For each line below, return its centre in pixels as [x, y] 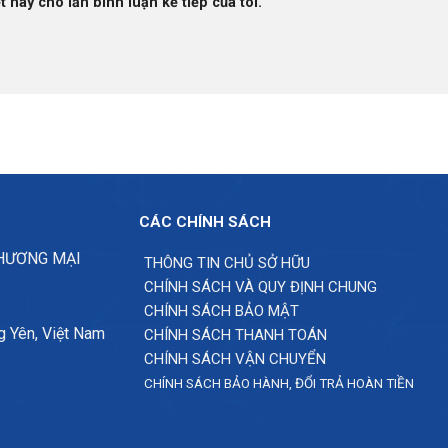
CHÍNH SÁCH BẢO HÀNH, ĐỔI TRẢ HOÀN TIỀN [279, 383]
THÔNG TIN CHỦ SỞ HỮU [227, 263]
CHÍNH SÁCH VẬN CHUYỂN [235, 359]
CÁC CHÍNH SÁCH [205, 222]
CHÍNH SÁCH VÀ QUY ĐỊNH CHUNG [261, 287]
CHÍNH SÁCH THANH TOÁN [236, 335]
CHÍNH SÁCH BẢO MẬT [222, 311]
